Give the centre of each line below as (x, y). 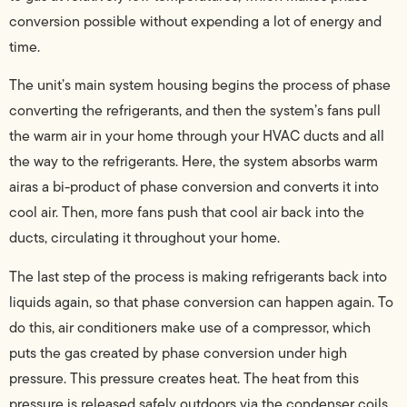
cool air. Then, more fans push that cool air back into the (187, 213)
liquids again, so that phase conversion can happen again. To (201, 302)
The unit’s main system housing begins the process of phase (200, 85)
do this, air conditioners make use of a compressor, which (190, 327)
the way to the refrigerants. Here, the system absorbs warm (194, 162)
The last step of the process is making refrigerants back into (198, 276)
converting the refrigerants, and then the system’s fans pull (195, 111)
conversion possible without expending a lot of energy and (195, 21)
